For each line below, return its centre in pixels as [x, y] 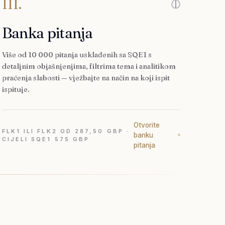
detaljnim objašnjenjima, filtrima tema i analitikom [89, 66]
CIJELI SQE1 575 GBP [46, 139]
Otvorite [146, 125]
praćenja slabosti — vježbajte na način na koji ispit [86, 78]
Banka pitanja [47, 33]
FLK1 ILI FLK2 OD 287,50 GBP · [66, 131]
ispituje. [16, 89]
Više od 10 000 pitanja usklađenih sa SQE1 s [77, 55]
